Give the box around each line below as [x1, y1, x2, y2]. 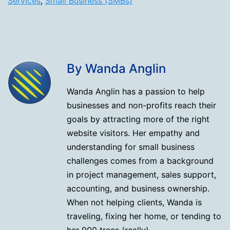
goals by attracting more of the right [67, 113, 209, 124]
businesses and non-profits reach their [67, 100, 216, 110]
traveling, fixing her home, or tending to [67, 210, 221, 221]
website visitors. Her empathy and [67, 127, 200, 138]
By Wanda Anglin [67, 61, 166, 76]
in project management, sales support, [67, 169, 216, 180]
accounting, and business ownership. [67, 183, 209, 194]
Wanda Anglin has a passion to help [67, 86, 205, 97]
